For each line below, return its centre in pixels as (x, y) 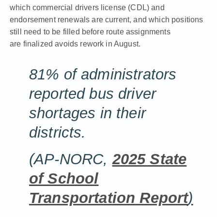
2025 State (149, 159)
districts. (62, 133)
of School (64, 178)
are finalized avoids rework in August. (75, 44)
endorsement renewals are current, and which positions (107, 20)
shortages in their (87, 113)
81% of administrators (103, 75)
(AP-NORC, (71, 159)
